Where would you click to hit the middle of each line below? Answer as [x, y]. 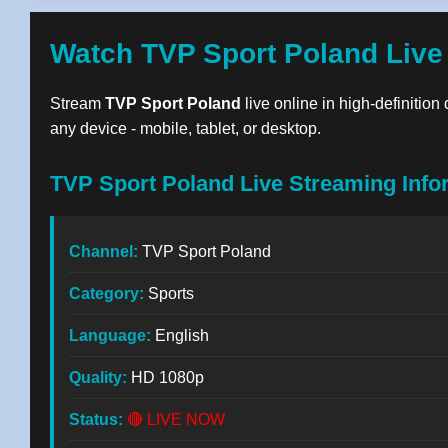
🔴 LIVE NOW [176, 419]
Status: [96, 419]
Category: [106, 293]
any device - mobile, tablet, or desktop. [185, 128]
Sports [169, 293]
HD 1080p [165, 377]
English [180, 335]
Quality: [98, 377]
